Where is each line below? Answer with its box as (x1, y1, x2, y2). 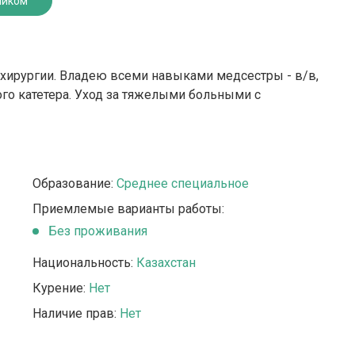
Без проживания (48, 223, 147, 239)
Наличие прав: (32, 306, 120, 321)
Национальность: (32, 255, 136, 270)
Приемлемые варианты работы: (32, 201, 224, 216)
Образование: (32, 176, 116, 191)
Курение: (32, 281, 89, 296)
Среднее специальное (116, 176, 249, 191)
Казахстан (136, 255, 196, 270)
